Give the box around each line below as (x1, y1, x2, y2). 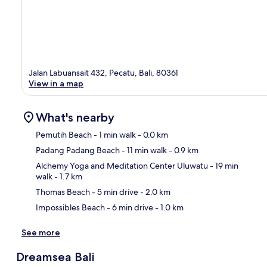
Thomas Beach (36, 186, 90, 197)
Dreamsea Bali (15, 249, 94, 264)
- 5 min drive (90, 186, 138, 197)
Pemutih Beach (36, 129, 92, 140)
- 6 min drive (105, 201, 153, 213)
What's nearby (36, 110, 114, 125)
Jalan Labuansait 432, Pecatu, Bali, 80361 (29, 67, 178, 78)
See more (21, 226, 60, 238)
